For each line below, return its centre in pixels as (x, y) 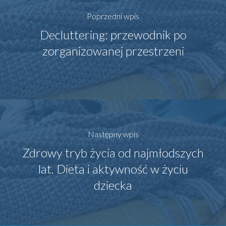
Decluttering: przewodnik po (113, 34)
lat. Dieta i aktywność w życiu (113, 168)
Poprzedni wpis (113, 16)
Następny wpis (113, 134)
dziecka (113, 185)
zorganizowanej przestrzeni (113, 50)
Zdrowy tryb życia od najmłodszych (113, 152)
